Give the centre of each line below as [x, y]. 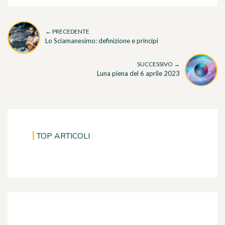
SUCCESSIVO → [158, 64]
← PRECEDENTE [67, 32]
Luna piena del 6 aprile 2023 [138, 74]
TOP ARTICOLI [63, 136]
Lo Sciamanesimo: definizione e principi [102, 41]
